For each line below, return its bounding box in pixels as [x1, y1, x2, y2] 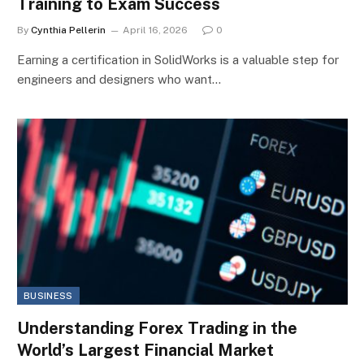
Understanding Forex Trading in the [17, 318, 297, 339]
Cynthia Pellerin [31, 24, 106, 37]
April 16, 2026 [123, 24, 188, 37]
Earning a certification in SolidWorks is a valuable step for [17, 53, 339, 67]
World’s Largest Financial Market [17, 340, 274, 361]
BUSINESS [24, 291, 73, 301]
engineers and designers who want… [17, 72, 221, 87]
